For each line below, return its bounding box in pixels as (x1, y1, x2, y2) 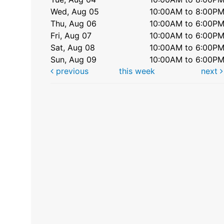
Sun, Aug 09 (50, 54, 97, 64)
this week (118, 65, 155, 76)
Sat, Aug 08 (50, 42, 95, 52)
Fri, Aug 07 (50, 30, 92, 40)
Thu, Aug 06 (50, 18, 97, 28)
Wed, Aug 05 (50, 6, 99, 16)
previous (53, 65, 88, 76)
